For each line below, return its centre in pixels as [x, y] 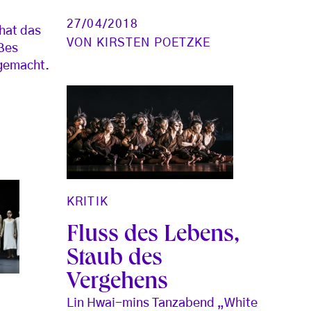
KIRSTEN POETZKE [153, 43]
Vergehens [118, 284]
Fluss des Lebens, [153, 236]
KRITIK [87, 202]
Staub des [115, 260]
